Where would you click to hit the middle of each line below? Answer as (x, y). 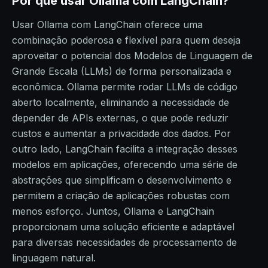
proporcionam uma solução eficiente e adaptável (123, 227)
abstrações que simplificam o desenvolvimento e (122, 180)
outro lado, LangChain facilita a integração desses (125, 149)
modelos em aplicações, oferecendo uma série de (125, 165)
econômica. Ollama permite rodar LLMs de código (125, 87)
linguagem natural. (54, 258)
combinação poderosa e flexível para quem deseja (126, 40)
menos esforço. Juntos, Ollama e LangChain (113, 211)
